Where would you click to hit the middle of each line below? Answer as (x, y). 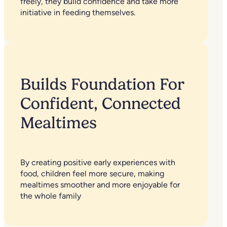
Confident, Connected (101, 104)
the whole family (51, 196)
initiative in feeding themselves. (78, 13)
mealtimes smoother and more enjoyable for (100, 185)
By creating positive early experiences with (98, 163)
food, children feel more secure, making (92, 174)
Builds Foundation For (102, 85)
